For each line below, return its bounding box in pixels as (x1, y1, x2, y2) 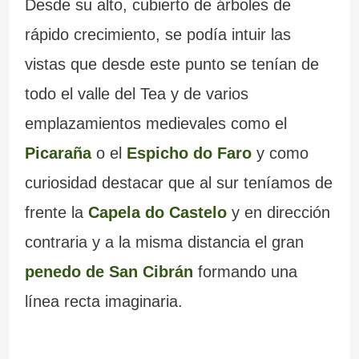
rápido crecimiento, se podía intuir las (24, 25, 291, 43)
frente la (24, 203, 88, 221)
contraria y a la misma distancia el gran (24, 232, 304, 251)
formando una (192, 262, 297, 280)
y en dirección (226, 203, 330, 221)
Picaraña (24, 143, 91, 162)
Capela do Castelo (87, 203, 227, 221)
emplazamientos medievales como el (24, 114, 287, 132)
